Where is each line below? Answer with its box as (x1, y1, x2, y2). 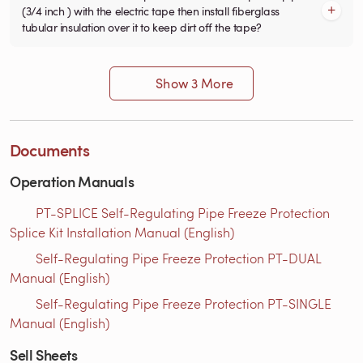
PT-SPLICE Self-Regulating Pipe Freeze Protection (36, 203, 330, 221)
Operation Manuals (10, 170, 135, 191)
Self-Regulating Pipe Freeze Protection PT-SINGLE (36, 294, 331, 312)
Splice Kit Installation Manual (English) (10, 223, 234, 241)
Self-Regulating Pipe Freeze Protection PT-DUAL (36, 249, 321, 267)
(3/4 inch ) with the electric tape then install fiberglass (22, 2, 280, 19)
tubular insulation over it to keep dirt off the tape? (22, 18, 262, 35)
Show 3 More (156, 74, 233, 92)
